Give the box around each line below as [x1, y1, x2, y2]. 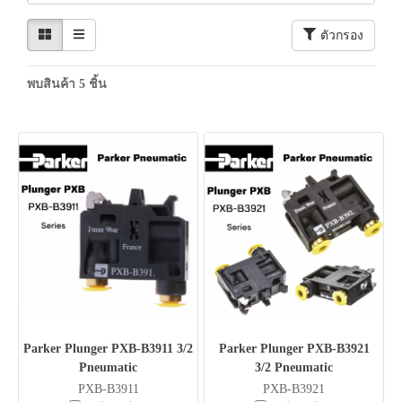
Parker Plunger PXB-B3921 [218, 342, 370, 355]
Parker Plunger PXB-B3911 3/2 [23, 342, 193, 355]
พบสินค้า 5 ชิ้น [27, 77, 107, 91]
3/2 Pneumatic [255, 361, 333, 374]
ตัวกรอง [320, 28, 363, 42]
